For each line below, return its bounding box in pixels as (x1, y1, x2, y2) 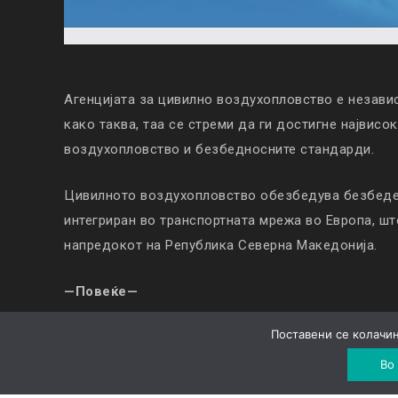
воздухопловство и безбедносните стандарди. (64, 141, 374, 157)
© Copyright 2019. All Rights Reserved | (64, 328, 313, 344)
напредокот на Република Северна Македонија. (64, 237, 378, 253)
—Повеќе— (64, 283, 138, 299)
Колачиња (313, 328, 380, 344)
